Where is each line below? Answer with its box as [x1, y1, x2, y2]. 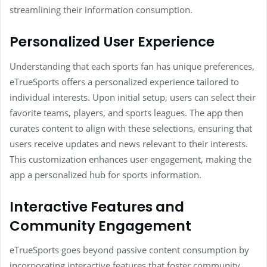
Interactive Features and [10, 197, 184, 216]
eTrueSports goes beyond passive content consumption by [10, 244, 249, 256]
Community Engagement [10, 216, 191, 235]
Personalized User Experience [10, 32, 215, 52]
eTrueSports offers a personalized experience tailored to [10, 75, 239, 88]
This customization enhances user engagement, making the [10, 153, 252, 165]
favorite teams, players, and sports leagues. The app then [10, 106, 243, 119]
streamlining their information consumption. [10, 4, 193, 16]
